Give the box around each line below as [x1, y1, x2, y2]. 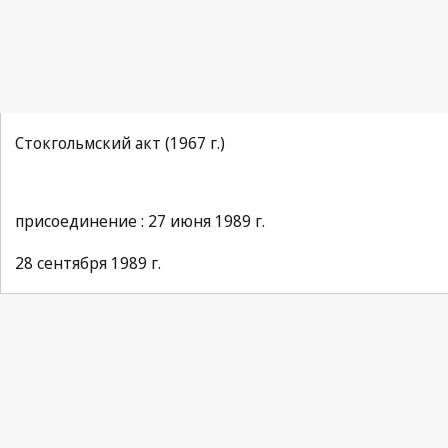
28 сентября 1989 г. [15, 252, 161, 274]
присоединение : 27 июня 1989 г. [15, 210, 265, 232]
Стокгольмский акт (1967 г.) [15, 132, 225, 154]
